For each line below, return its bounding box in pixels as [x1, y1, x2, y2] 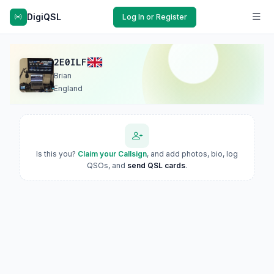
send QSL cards [127, 161, 185, 170]
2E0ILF [54, 57, 87, 67]
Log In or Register [122, 12, 187, 21]
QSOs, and [87, 161, 127, 170]
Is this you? [36, 149, 78, 158]
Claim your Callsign [78, 149, 147, 158]
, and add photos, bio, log [147, 149, 238, 158]
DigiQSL [27, 11, 61, 22]
